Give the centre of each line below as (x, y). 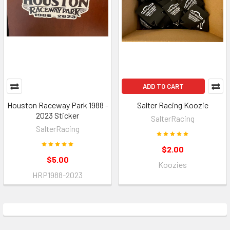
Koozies (172, 164)
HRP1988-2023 (57, 175)
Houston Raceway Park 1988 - (57, 105)
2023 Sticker (57, 115)
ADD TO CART (163, 86)
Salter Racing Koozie (172, 105)
